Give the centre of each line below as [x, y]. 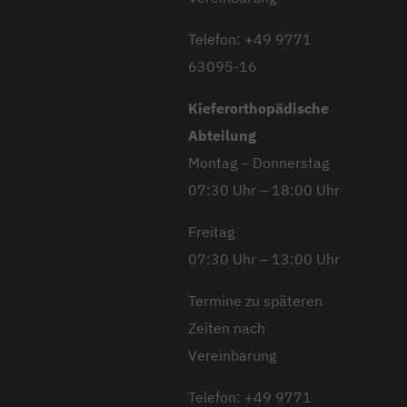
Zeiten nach [227, 328]
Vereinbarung [232, 355]
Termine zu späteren [255, 300]
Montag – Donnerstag [258, 162]
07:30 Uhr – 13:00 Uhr [264, 258]
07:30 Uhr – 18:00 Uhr [264, 189]
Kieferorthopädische [258, 108]
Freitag [211, 231]
